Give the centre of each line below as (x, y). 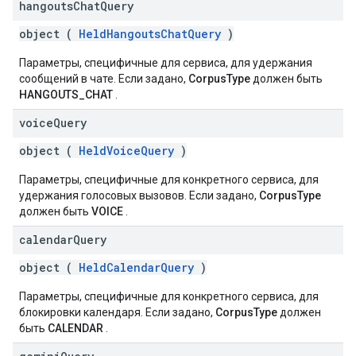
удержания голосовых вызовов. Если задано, (139, 195)
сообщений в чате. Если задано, (104, 79)
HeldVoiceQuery (126, 151)
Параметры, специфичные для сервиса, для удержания (166, 63)
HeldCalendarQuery (136, 267)
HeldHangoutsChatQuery (150, 34)
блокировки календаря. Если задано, (117, 312)
